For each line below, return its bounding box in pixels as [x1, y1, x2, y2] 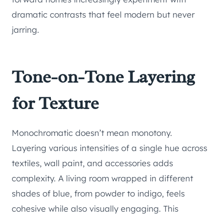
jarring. [12, 24, 39, 35]
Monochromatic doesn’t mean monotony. [12, 128, 172, 138]
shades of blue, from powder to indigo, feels [12, 188, 185, 199]
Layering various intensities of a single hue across [12, 143, 207, 153]
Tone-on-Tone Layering [12, 66, 195, 88]
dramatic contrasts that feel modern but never [12, 9, 195, 20]
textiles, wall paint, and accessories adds [12, 158, 173, 169]
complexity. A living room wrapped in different [12, 173, 193, 184]
